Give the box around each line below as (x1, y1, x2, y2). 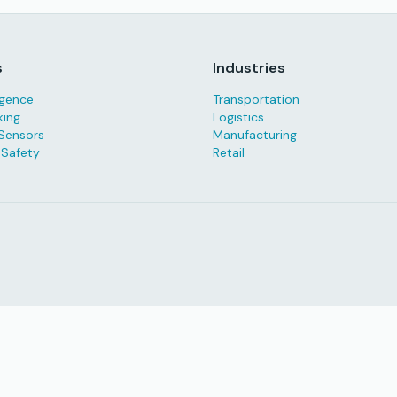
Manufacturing (213, 127, 297, 143)
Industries (213, 58, 285, 77)
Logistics (213, 109, 264, 125)
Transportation (213, 91, 300, 107)
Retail (213, 144, 245, 160)
